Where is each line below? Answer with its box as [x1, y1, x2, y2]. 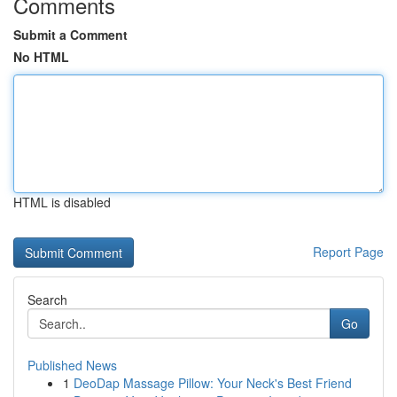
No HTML [13, 48, 69, 66]
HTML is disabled [13, 193, 111, 211]
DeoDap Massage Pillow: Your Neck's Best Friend [74, 374, 352, 392]
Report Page [313, 243, 384, 261]
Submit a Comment [13, 26, 128, 43]
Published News [27, 356, 117, 374]
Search [27, 291, 67, 308]
